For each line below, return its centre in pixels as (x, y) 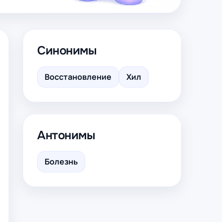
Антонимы (66, 135)
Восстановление (78, 77)
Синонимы (67, 51)
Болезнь (61, 162)
